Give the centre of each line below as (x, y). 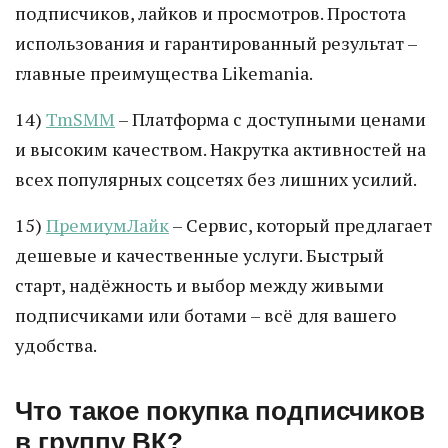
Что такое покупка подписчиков (220, 411)
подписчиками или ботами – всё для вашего (205, 315)
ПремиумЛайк (107, 225)
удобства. (56, 345)
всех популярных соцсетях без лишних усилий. (216, 179)
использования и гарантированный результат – (216, 43)
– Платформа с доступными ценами (270, 119)
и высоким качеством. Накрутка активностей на (220, 149)
